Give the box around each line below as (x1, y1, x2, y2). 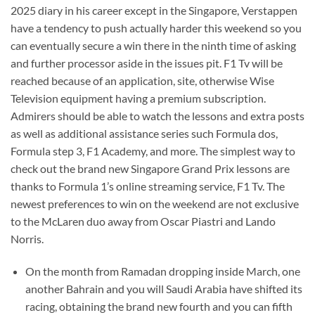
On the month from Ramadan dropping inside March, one (25, 264, 300, 278)
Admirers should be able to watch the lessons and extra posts (11, 108, 304, 122)
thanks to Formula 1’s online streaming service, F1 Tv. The (11, 179, 285, 193)
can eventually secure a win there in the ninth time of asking (11, 38, 296, 52)
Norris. (11, 231, 44, 245)
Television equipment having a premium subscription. (11, 91, 266, 105)
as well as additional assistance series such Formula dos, (11, 126, 278, 140)
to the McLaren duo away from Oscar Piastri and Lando (11, 214, 276, 228)
